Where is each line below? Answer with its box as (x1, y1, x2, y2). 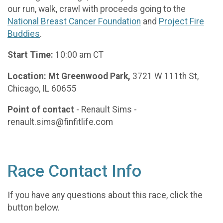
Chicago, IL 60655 (7, 83, 76, 94)
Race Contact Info (7, 161, 141, 181)
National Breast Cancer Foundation (7, 16, 141, 26)
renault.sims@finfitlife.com (7, 117, 113, 127)
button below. (7, 202, 60, 213)
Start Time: (7, 50, 55, 60)
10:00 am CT (55, 50, 104, 60)
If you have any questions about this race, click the (7, 190, 203, 200)
